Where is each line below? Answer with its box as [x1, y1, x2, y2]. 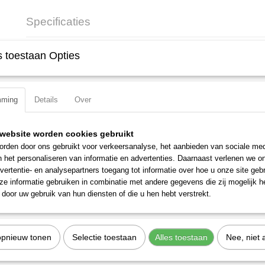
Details [34, 95, 58, 104]
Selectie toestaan [72, 232, 137, 242]
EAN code [26, 50, 61, 59]
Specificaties [26, 15, 91, 28]
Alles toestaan [155, 232, 208, 242]
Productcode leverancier [26, 63, 109, 72]
